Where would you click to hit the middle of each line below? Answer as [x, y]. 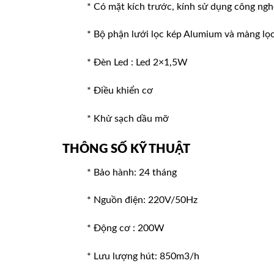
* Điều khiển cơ [120, 90]
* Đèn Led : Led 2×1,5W [137, 63]
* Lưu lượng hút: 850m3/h [143, 256]
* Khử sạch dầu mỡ [128, 118]
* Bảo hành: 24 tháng [132, 172]
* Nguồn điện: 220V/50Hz [142, 200]
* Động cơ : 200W [126, 228]
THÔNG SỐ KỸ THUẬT [126, 149]
